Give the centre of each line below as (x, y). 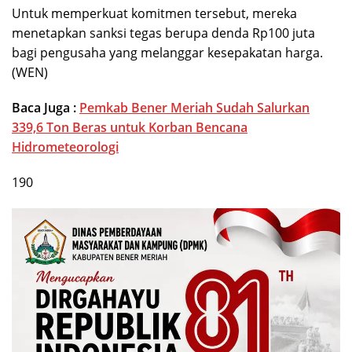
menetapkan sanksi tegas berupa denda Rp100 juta (163, 33)
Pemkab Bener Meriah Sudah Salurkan (194, 108)
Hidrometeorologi (65, 147)
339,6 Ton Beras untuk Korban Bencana (130, 128)
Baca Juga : (46, 108)
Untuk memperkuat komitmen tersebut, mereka (154, 14)
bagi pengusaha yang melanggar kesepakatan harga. (167, 53)
